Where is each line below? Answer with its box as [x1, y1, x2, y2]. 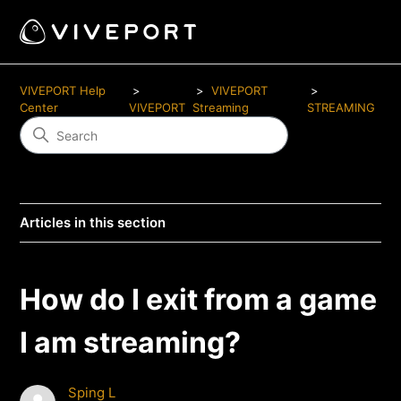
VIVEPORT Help [20, 83, 107, 98]
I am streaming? [20, 325, 242, 360]
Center [20, 100, 59, 115]
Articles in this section [20, 214, 166, 231]
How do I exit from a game [20, 282, 378, 317]
